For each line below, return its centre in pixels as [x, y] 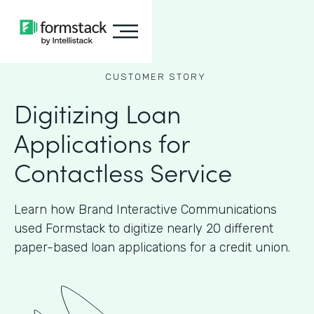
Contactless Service [123, 171]
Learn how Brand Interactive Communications [145, 210]
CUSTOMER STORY [155, 77]
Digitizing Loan [97, 112]
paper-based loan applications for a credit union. [152, 247]
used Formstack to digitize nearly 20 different [144, 228]
